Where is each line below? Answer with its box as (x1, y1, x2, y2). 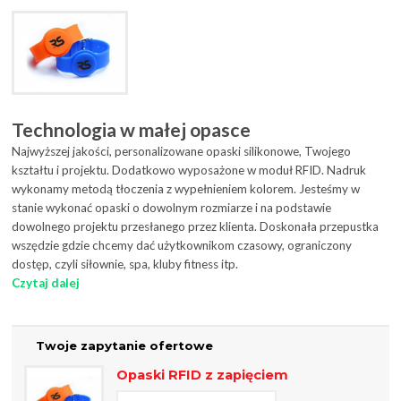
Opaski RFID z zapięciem (115, 366, 288, 383)
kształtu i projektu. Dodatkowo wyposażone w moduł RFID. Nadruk (12, 163, 367, 178)
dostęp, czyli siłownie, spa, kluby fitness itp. (12, 257, 239, 272)
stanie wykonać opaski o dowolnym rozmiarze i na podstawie (12, 200, 332, 216)
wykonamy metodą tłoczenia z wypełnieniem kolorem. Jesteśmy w (12, 182, 361, 197)
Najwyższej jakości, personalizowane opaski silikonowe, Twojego (12, 144, 352, 159)
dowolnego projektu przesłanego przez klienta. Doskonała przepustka (12, 219, 380, 235)
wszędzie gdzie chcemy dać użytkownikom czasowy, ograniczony (12, 238, 353, 253)
